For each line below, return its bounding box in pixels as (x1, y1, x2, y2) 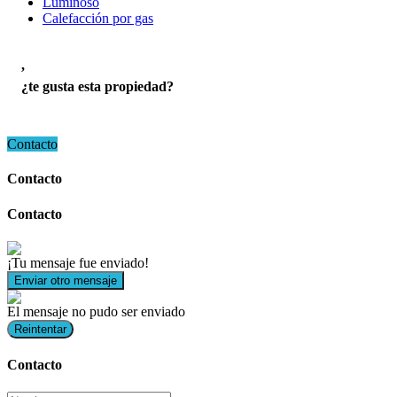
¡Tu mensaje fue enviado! (7, 254, 149, 270)
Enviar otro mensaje (14, 273, 117, 287)
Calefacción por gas (43, 10, 153, 26)
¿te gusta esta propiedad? (21, 78, 174, 94)
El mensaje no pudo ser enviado (7, 303, 185, 319)
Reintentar (14, 322, 66, 336)
